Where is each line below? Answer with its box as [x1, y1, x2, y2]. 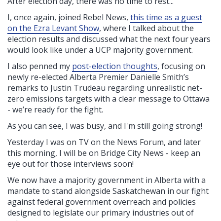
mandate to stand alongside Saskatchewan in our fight [7, 185, 209, 197]
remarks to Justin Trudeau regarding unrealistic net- [7, 82, 202, 94]
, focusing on [157, 61, 205, 72]
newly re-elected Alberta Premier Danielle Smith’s [7, 72, 189, 83]
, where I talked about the [99, 23, 194, 34]
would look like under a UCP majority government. [7, 44, 193, 56]
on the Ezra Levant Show [7, 23, 99, 34]
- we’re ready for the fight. [7, 104, 103, 115]
